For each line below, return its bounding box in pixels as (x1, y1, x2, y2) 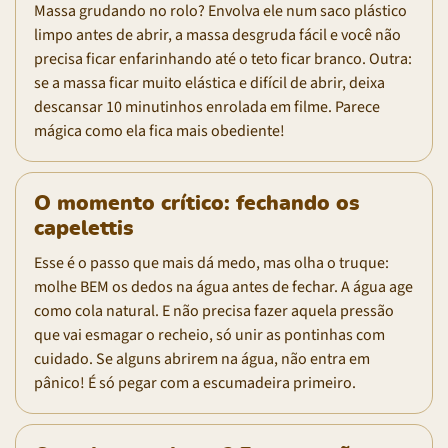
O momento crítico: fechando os (34, 192, 359, 214)
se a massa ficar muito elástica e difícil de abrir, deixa (34, 71, 385, 94)
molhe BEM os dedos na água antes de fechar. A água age (34, 275, 413, 298)
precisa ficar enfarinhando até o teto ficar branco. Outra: (34, 47, 412, 70)
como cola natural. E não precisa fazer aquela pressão (34, 299, 394, 322)
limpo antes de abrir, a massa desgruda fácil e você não (34, 23, 401, 46)
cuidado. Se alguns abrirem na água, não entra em (34, 347, 370, 370)
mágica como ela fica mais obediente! (34, 119, 285, 142)
